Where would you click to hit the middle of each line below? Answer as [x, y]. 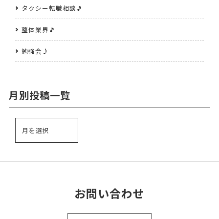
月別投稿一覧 [39, 95]
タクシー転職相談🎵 [52, 8]
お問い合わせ [109, 193]
